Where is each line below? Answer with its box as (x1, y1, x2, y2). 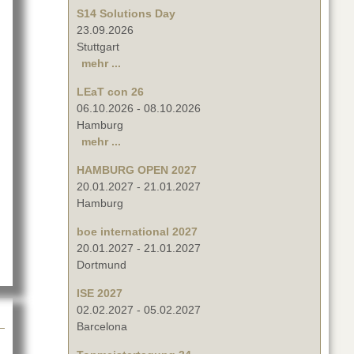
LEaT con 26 (77, 85, 144, 99)
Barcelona (77, 320, 127, 333)
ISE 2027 (77, 287, 122, 300)
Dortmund (77, 258, 126, 272)
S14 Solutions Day (77, 7, 175, 21)
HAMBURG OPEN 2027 (77, 164, 197, 177)
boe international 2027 (77, 225, 198, 239)
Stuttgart (77, 40, 119, 54)
